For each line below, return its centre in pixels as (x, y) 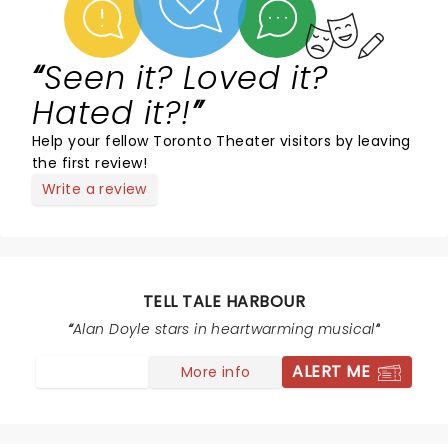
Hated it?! (111, 112)
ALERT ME (331, 371)
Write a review (94, 189)
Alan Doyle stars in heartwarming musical (224, 329)
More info (215, 371)
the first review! (90, 163)
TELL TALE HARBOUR (224, 301)
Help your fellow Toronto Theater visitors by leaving (221, 141)
